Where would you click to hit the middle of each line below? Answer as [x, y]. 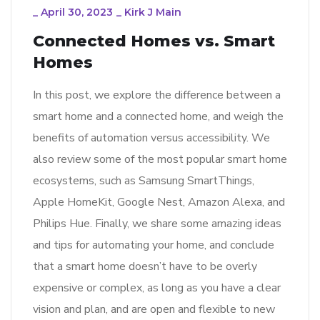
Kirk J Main [153, 12]
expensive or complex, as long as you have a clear [157, 288]
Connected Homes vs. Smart [154, 41]
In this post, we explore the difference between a [157, 95]
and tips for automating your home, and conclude [154, 245]
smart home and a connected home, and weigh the [158, 117]
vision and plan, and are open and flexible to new [154, 310]
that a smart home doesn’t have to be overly [145, 267]
